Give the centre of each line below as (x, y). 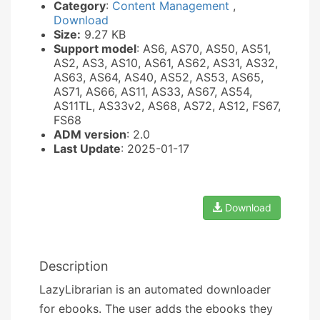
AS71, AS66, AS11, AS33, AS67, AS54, (153, 91)
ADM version (90, 134)
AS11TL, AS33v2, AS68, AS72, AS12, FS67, (167, 105)
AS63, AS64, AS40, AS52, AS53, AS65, (159, 77)
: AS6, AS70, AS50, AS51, (204, 48)
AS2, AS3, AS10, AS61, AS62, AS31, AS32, (166, 62)
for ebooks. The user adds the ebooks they (156, 308)
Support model (95, 48)
